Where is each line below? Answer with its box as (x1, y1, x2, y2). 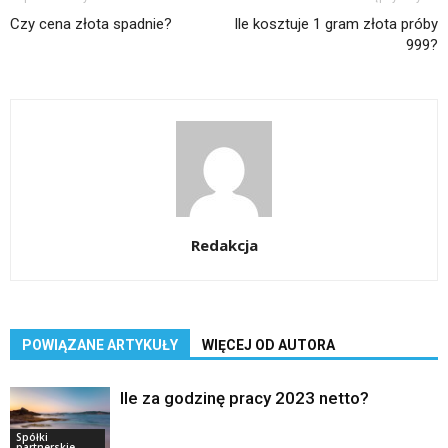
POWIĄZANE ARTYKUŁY (22, 337, 178, 354)
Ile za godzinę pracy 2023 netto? (120, 388, 369, 409)
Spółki (16, 429, 48, 444)
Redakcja (190, 235, 258, 256)
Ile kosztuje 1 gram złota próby (234, 15, 438, 34)
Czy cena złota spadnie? (10, 15, 172, 34)
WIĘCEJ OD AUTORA (202, 337, 335, 354)
